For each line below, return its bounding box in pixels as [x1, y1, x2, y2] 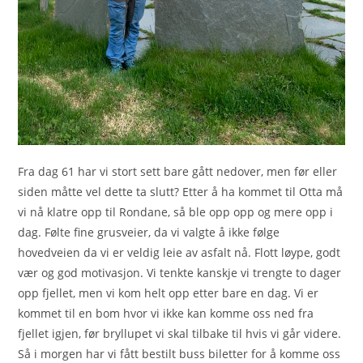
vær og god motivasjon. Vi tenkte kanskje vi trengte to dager [18, 264, 342, 280]
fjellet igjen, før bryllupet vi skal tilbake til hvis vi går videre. [18, 325, 342, 341]
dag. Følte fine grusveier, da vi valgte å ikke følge [18, 224, 280, 240]
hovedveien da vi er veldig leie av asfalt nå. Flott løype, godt [18, 244, 341, 260]
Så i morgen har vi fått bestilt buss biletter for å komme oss [18, 345, 341, 361]
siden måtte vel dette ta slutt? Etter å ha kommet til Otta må [18, 183, 344, 199]
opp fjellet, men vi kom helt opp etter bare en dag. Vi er [18, 284, 319, 301]
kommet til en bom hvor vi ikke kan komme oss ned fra [18, 305, 314, 321]
